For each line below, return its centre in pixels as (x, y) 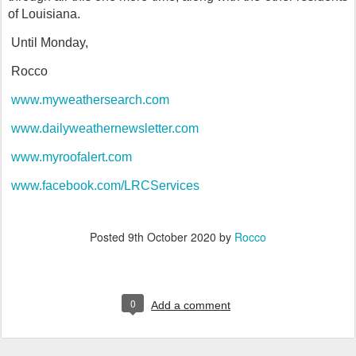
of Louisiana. (44, 14)
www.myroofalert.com (72, 157)
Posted (109, 237)
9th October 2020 (172, 237)
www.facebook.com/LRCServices (105, 186)
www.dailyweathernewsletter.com (105, 129)
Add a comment (191, 306)
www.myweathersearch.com (90, 100)
